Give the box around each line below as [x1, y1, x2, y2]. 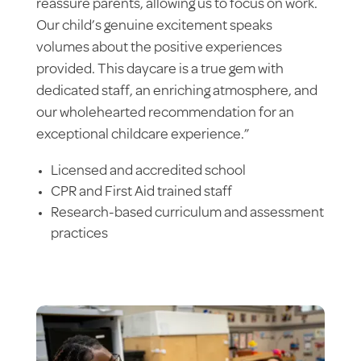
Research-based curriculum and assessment [50, 207, 324, 221]
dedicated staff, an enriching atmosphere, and [35, 85, 317, 99]
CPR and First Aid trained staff [50, 186, 232, 200]
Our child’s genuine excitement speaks [35, 20, 272, 34]
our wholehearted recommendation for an [35, 107, 294, 121]
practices [50, 228, 108, 242]
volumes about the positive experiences [35, 42, 282, 56]
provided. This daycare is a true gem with [35, 64, 284, 77]
